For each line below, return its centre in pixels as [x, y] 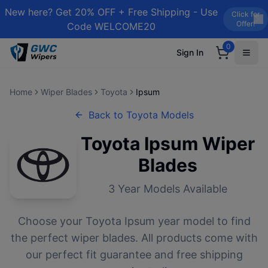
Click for [245, 14]
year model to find [202, 221]
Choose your [51, 221]
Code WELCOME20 [112, 26]
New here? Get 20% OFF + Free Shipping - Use [112, 12]
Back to [107, 115]
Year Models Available [171, 189]
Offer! [245, 24]
